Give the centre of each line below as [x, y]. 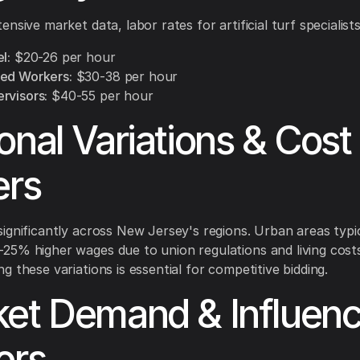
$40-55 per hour [100, 96]
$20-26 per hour [63, 57]
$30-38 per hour [125, 77]
